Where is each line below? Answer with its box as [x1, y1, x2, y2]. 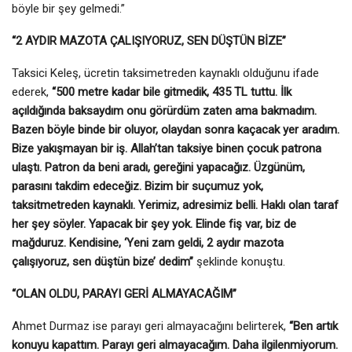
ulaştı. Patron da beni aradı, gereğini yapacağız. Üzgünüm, [12, 159, 305, 174]
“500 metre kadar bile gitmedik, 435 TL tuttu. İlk [52, 84, 291, 99]
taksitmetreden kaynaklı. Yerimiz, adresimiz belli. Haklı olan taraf [12, 197, 339, 212]
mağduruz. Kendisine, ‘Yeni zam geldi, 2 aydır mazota [12, 235, 284, 250]
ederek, [12, 84, 52, 99]
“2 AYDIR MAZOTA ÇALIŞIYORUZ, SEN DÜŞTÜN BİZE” [12, 33, 286, 48]
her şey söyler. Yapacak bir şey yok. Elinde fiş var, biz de [12, 216, 296, 231]
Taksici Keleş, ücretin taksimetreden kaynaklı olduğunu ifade [12, 65, 319, 80]
